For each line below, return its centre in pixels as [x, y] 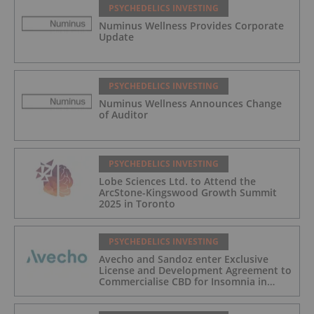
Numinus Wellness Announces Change [190, 103]
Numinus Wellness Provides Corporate [191, 25]
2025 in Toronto [137, 203]
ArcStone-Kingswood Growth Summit [188, 192]
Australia [120, 292]
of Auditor [123, 114]
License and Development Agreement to [195, 270]
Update [116, 36]
